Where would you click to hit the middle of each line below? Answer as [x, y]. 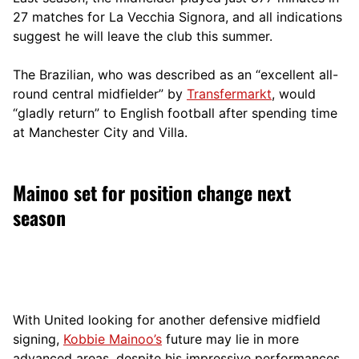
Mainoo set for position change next [152, 192]
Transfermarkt [229, 93]
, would [294, 93]
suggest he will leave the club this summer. [143, 36]
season [39, 217]
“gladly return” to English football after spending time [175, 113]
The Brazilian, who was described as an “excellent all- [175, 74]
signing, [38, 339]
